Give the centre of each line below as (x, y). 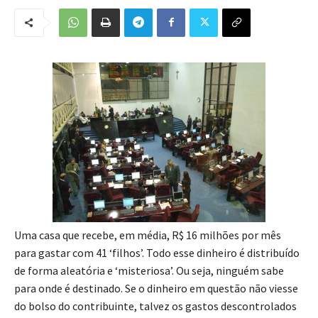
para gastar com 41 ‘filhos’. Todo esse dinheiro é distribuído (157, 252)
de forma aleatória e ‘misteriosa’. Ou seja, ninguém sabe (149, 270)
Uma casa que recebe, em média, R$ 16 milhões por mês (148, 235)
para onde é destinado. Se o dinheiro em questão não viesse (156, 288)
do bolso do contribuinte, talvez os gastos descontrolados (155, 306)
